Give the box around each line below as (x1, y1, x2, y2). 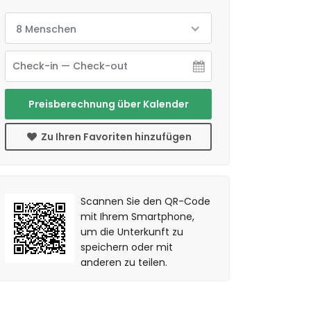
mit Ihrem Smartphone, (81, 210, 195, 224)
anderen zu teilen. (81, 255, 168, 269)
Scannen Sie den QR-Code (81, 194, 211, 208)
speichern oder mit (81, 240, 174, 254)
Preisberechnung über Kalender (28, 97, 189, 111)
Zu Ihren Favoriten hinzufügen (38, 130, 192, 144)
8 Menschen (16, 22, 76, 36)
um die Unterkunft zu (81, 225, 184, 239)
